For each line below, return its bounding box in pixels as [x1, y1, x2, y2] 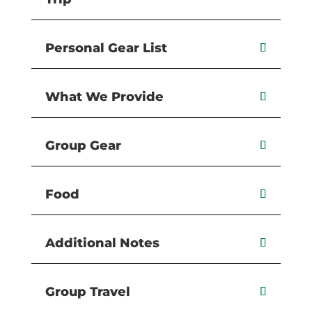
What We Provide [45, 89, 164, 105]
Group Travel [45, 284, 130, 300]
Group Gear [45, 138, 121, 154]
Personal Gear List [45, 40, 167, 56]
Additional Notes [45, 235, 159, 251]
